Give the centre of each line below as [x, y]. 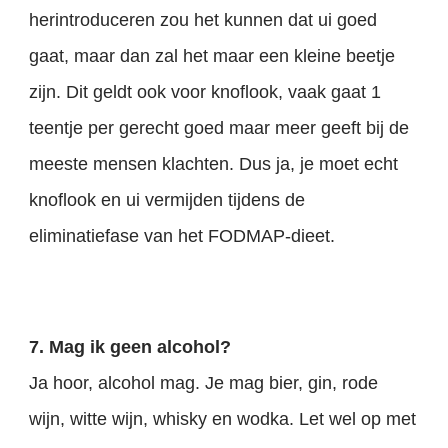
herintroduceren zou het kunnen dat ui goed [203, 20]
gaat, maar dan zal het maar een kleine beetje [212, 56]
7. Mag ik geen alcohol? [130, 346]
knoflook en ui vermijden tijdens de [167, 200]
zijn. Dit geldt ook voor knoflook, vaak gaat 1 [205, 92]
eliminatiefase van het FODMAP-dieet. [182, 236]
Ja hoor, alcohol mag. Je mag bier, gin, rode [204, 382]
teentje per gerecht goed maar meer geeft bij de [219, 128]
